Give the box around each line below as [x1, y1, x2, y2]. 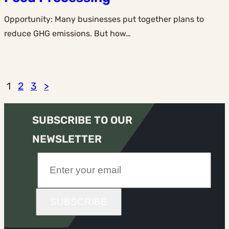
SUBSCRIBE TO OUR [32, 114, 132, 127]
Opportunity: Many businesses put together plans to [4, 14, 204, 25]
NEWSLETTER [32, 133, 102, 146]
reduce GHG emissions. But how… [4, 29, 131, 39]
